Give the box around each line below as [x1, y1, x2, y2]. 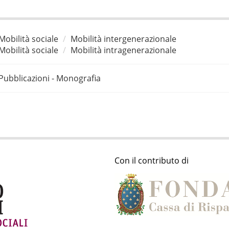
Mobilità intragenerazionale [70, 44, 176, 56]
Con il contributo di [114, 155, 189, 167]
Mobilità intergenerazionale [70, 33, 176, 44]
